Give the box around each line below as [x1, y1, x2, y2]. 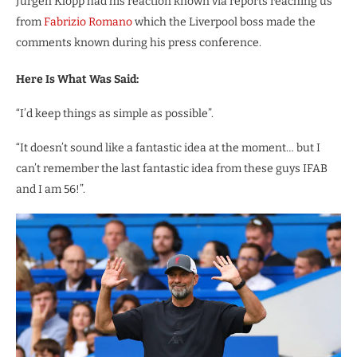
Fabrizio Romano [44, 15, 132, 29]
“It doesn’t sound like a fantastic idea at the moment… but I [16, 141, 320, 155]
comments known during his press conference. [16, 36, 261, 50]
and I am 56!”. [16, 182, 85, 197]
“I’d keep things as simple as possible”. [16, 107, 214, 121]
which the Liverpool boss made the [132, 15, 316, 29]
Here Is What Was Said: [16, 73, 139, 87]
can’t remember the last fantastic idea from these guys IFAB [16, 162, 328, 176]
